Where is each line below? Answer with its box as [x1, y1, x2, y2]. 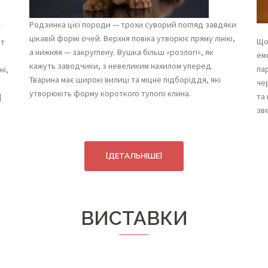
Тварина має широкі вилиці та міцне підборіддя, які [29, 74, 221, 86]
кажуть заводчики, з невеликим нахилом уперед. [29, 60, 213, 72]
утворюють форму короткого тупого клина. [29, 88, 191, 99]
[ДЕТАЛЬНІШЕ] [106, 151, 162, 161]
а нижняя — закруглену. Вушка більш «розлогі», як [29, 47, 214, 58]
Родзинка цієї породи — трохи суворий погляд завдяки [29, 19, 236, 31]
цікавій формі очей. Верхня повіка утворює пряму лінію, [29, 33, 235, 44]
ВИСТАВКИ [80, 207, 188, 230]
